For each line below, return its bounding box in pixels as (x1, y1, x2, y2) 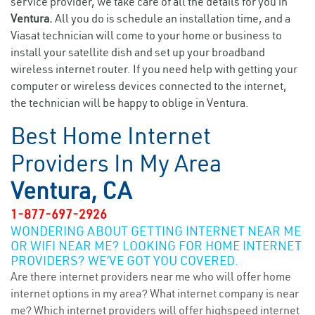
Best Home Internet (11, 121, 211, 150)
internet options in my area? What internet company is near (11, 286, 299, 300)
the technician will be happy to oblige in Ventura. (11, 96, 249, 110)
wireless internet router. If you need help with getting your (11, 62, 297, 76)
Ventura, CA (11, 176, 131, 205)
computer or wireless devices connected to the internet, (11, 79, 287, 93)
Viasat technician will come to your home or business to (11, 28, 282, 42)
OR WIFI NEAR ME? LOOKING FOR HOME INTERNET (11, 238, 302, 254)
